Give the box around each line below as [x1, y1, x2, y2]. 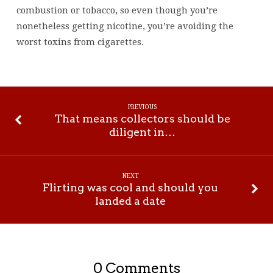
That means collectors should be [54, 112, 231, 125]
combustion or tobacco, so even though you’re [16, 4, 218, 16]
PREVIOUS [127, 102, 157, 110]
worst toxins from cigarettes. [16, 36, 144, 48]
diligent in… [109, 125, 176, 138]
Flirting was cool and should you [43, 181, 219, 194]
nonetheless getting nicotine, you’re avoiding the [16, 20, 233, 32]
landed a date [95, 194, 166, 208]
